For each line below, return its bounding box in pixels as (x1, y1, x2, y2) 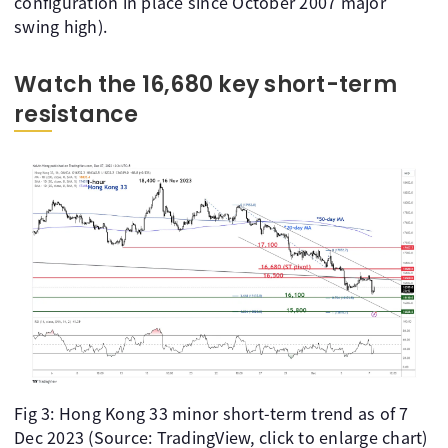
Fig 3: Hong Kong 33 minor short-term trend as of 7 (14, 401, 409, 425)
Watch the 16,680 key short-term (14, 68, 397, 100)
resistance (14, 98, 139, 130)
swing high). (14, 14, 107, 38)
